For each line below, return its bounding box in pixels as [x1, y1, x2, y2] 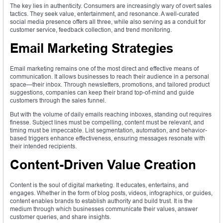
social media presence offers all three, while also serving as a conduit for [10, 18, 206, 26]
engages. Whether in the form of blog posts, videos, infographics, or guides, [10, 189, 213, 197]
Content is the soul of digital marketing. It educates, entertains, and [10, 181, 189, 189]
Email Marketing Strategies [10, 41, 173, 56]
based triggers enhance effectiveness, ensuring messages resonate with [10, 134, 205, 142]
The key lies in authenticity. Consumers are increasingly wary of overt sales [10, 2, 212, 10]
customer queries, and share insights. [10, 213, 111, 221]
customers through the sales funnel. [10, 97, 106, 105]
